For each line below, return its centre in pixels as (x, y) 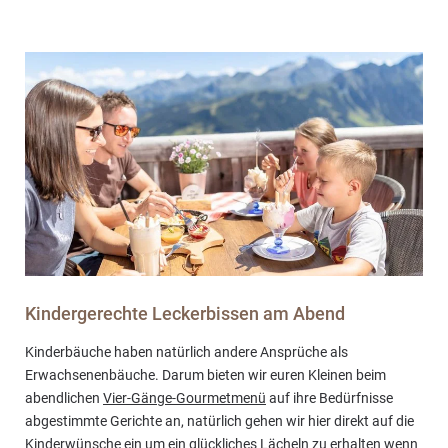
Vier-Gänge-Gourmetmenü (184, 397)
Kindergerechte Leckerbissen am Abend (185, 313)
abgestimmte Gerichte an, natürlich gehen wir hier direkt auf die (219, 420)
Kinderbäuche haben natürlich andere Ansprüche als (186, 351)
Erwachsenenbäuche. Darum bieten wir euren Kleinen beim (205, 374)
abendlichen (64, 397)
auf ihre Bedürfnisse (329, 397)
